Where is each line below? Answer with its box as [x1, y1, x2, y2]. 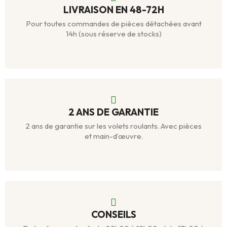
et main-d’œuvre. [84, 131, 143, 141]
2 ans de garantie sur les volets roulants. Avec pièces [25, 121, 202, 131]
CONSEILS [91, 208, 136, 221]
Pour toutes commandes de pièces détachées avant [25, 19, 202, 29]
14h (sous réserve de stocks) [65, 29, 162, 39]
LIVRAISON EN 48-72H [63, 4, 164, 16]
